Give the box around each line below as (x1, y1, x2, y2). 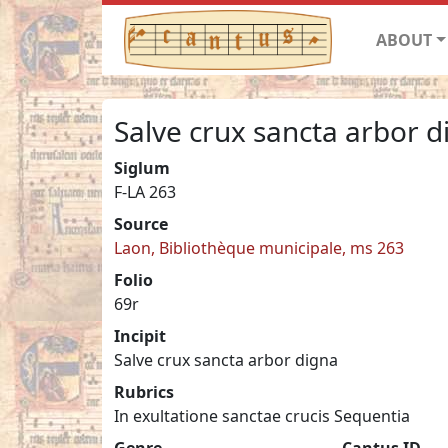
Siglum (114, 156, 170, 179)
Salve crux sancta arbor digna (114, 348, 338, 371)
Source (114, 212, 168, 235)
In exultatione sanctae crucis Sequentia (114, 404, 410, 427)
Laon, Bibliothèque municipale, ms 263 (114, 236, 404, 259)
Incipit (114, 324, 166, 347)
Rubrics (114, 380, 174, 403)
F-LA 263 (114, 180, 176, 203)
